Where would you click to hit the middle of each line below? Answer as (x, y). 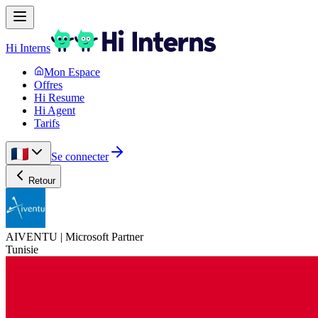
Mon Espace (72, 72)
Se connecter (80, 157)
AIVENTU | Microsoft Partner (75, 237)
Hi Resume (59, 98)
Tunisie (22, 250)
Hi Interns (28, 48)
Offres (48, 85)
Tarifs (47, 123)
